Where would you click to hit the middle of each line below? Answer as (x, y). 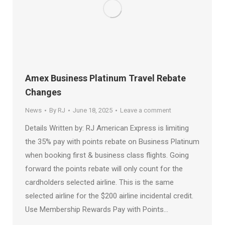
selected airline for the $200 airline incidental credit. (109, 196)
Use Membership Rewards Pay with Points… (97, 210)
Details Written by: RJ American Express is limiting (107, 128)
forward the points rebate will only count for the (104, 169)
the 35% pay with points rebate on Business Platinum (112, 142)
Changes (43, 92)
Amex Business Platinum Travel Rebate (105, 78)
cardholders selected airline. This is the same (99, 183)
